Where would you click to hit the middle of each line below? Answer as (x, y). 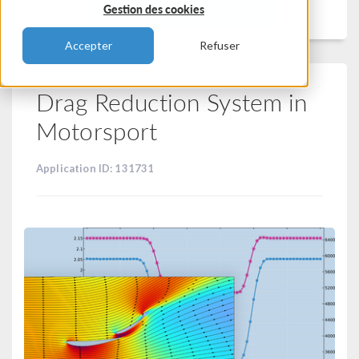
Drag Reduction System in (172, 102)
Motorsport (97, 131)
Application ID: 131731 (95, 168)
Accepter (88, 46)
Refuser (220, 46)
